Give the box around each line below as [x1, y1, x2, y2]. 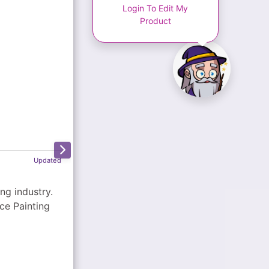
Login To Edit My [122, 2, 189, 13]
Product [139, 15, 171, 26]
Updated [33, 156, 61, 165]
